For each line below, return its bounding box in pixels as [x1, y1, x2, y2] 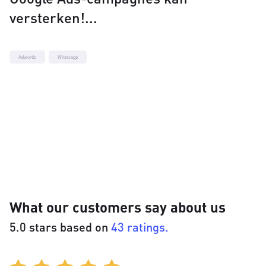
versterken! [9, 8, 85, 27]
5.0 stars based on [9, 219, 111, 235]
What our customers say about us [9, 198, 226, 217]
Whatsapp [58, 54, 78, 61]
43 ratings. [111, 219, 169, 235]
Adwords [18, 54, 36, 61]
